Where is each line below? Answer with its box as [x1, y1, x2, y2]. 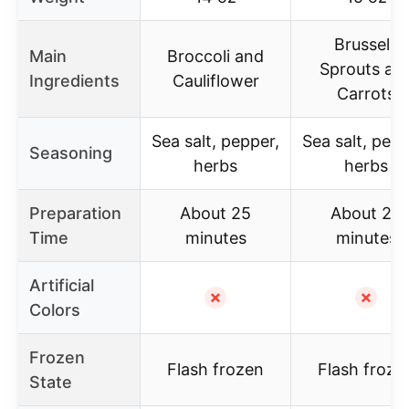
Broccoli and [167, 46, 264, 66]
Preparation [29, 203, 121, 223]
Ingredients [29, 70, 120, 90]
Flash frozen [167, 359, 264, 379]
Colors [29, 299, 80, 320]
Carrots [337, 83, 395, 103]
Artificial [29, 275, 94, 295]
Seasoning [29, 142, 112, 163]
